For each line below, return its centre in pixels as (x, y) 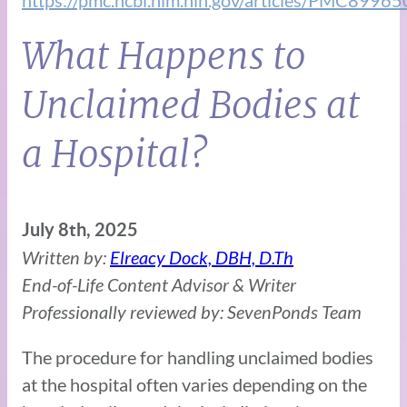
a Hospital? (115, 154)
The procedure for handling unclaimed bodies (198, 357)
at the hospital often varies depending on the (194, 384)
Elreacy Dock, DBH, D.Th (202, 257)
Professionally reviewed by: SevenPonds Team (192, 311)
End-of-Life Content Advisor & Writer (159, 284)
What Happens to (164, 56)
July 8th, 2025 (80, 229)
